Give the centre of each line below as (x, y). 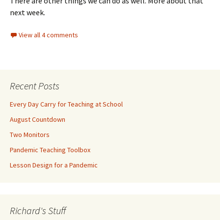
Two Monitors (30, 135)
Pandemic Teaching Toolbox (50, 150)
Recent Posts (35, 86)
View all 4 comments (48, 35)
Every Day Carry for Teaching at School (66, 104)
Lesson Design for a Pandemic (54, 165)
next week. (27, 13)
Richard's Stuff (38, 211)
